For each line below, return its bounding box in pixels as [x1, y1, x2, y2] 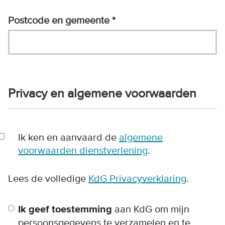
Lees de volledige [8, 172, 88, 185]
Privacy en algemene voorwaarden [8, 85, 196, 101]
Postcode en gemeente [8, 14, 112, 27]
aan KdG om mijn [112, 203, 189, 215]
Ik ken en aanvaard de [18, 131, 119, 144]
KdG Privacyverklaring [88, 172, 186, 185]
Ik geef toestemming [18, 203, 112, 216]
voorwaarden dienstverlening [18, 144, 148, 157]
